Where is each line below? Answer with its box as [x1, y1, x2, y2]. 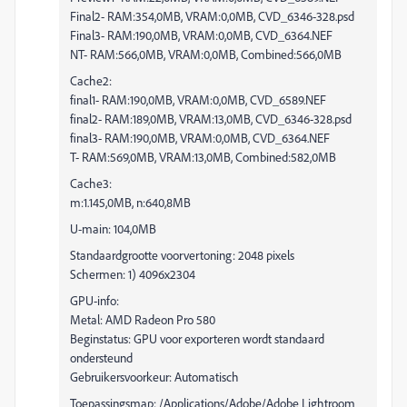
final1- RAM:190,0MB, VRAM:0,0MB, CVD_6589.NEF [70, 92, 326, 107]
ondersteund [70, 350, 133, 365]
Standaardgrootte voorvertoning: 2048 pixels [70, 247, 294, 263]
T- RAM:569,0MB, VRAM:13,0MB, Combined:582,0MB [70, 149, 336, 164]
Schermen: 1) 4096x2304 [70, 266, 195, 282]
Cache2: [70, 73, 112, 88]
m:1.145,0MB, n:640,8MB [70, 194, 191, 210]
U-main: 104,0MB [70, 221, 156, 236]
